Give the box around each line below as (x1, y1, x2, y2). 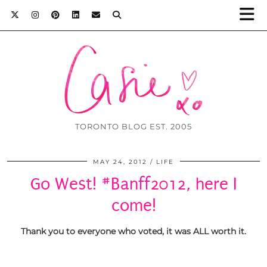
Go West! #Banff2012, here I (30, 174, 237, 194)
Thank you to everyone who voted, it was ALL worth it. (21, 226, 246, 237)
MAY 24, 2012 (93, 158, 147, 166)
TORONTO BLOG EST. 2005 (75, 122, 192, 132)
